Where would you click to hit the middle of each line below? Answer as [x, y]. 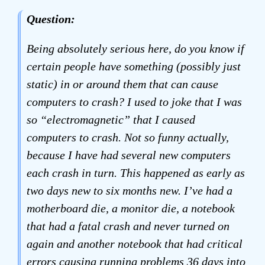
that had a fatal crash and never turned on [128, 226]
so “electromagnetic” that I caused [111, 119]
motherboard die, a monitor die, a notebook [131, 208]
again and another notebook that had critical [135, 244]
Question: [51, 19]
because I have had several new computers [129, 155]
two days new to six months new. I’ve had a [130, 190]
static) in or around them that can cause [122, 84]
